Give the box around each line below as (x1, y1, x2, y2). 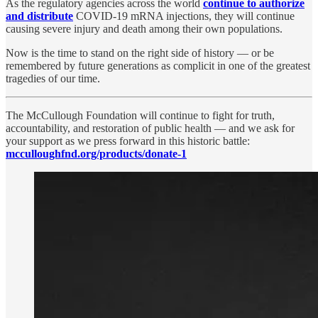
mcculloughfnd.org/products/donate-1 (6, 148, 187, 160)
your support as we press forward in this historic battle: (6, 135, 250, 148)
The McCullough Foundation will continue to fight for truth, (6, 109, 275, 122)
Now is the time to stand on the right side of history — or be (6, 47, 274, 60)
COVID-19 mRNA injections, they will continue (73, 10, 295, 23)
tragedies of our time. (6, 72, 100, 85)
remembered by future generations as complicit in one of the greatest (6, 60, 310, 72)
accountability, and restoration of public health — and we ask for (6, 122, 295, 135)
